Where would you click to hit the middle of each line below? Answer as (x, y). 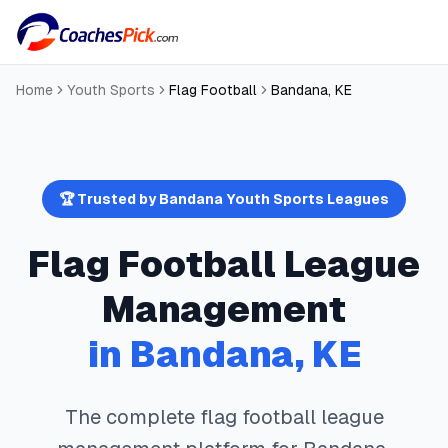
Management (224, 309)
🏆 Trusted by (109, 199)
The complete (132, 417)
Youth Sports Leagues (306, 199)
